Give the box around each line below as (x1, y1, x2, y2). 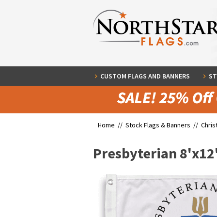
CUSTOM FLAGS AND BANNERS (100, 72, 190, 80)
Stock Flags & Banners (125, 121, 190, 129)
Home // (98, 121, 125, 129)
